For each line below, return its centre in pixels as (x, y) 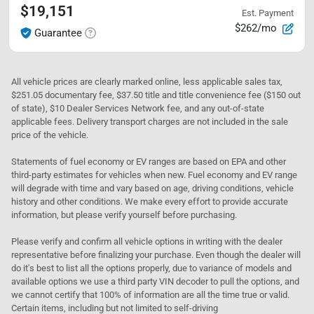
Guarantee (58, 33)
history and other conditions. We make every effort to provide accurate (150, 201)
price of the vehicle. (50, 135)
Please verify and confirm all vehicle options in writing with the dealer (147, 241)
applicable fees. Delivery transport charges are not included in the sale (150, 121)
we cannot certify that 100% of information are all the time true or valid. (150, 294)
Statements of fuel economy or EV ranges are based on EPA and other (149, 161)
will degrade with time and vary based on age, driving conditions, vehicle (152, 188)
